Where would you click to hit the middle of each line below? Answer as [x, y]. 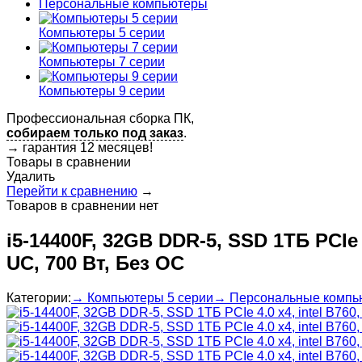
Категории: [39, 297]
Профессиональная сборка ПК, [100, 118]
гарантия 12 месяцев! [88, 147]
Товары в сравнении [69, 162]
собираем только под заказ [95, 133]
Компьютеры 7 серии [102, 61]
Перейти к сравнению [72, 191]
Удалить [31, 176]
